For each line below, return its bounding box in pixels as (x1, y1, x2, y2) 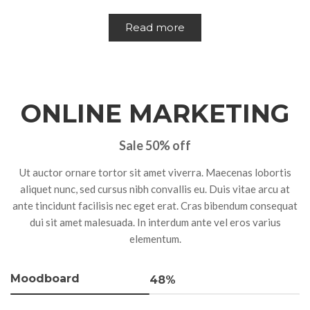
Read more (125, 21, 185, 34)
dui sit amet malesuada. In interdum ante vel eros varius (29, 216, 281, 228)
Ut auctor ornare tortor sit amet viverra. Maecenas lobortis (19, 166, 291, 179)
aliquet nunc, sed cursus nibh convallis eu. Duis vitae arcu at (20, 183, 290, 195)
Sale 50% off (119, 138, 191, 153)
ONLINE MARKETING (21, 98, 289, 129)
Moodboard (10, 272, 80, 285)
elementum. (129, 232, 181, 245)
